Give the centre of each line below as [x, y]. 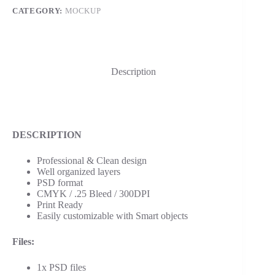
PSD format [60, 183]
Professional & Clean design [92, 161]
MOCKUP [83, 10]
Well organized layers [79, 172]
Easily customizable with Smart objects [112, 216]
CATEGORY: [39, 10]
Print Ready [60, 205]
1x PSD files [61, 268]
